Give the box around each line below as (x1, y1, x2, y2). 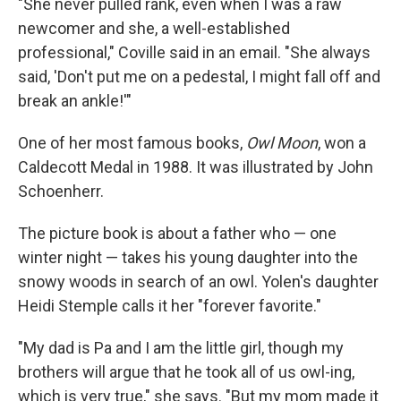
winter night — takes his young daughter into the (18, 248, 358, 267)
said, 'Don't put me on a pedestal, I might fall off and (18, 67, 380, 86)
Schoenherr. (18, 182, 104, 200)
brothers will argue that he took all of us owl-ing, (18, 363, 354, 381)
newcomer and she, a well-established (18, 19, 290, 38)
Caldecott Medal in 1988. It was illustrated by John (18, 158, 373, 176)
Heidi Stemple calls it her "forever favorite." (18, 296, 321, 315)
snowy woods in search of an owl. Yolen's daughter (18, 272, 379, 291)
